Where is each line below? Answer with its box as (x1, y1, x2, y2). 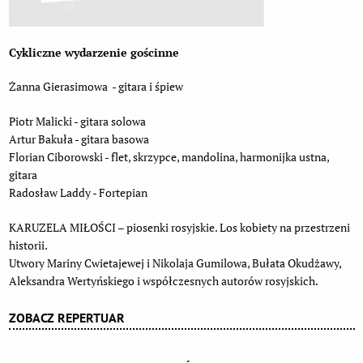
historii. (8, 237, 49, 254)
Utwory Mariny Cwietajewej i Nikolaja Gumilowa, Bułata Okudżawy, (8, 255, 341, 271)
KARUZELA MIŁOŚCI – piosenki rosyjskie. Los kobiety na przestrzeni (8, 220, 350, 236)
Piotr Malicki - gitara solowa (8, 113, 146, 130)
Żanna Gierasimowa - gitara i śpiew (8, 79, 183, 95)
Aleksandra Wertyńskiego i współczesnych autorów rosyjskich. (8, 273, 318, 289)
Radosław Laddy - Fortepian (8, 185, 147, 201)
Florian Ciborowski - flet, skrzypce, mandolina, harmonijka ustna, (8, 149, 329, 165)
